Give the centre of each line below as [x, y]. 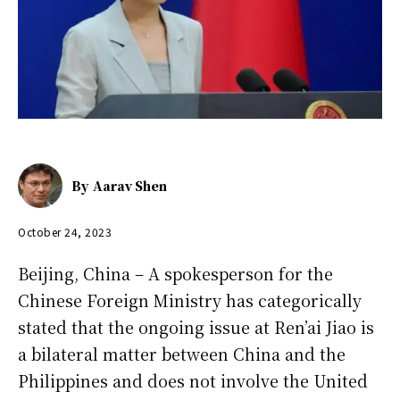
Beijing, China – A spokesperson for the [175, 273]
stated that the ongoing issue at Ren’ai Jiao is [196, 326]
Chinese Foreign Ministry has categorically [190, 300]
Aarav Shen [130, 185]
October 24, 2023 [65, 231]
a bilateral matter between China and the [182, 353]
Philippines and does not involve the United [193, 380]
